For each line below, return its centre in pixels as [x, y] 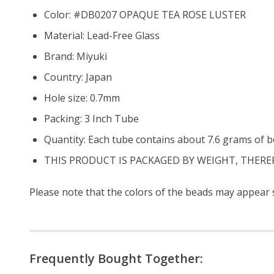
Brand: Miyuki [76, 56]
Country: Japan [78, 77]
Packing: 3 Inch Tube [91, 118]
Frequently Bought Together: [116, 258]
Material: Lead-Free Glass [102, 35]
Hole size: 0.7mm [82, 98]
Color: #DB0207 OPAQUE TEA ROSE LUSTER [145, 14]
